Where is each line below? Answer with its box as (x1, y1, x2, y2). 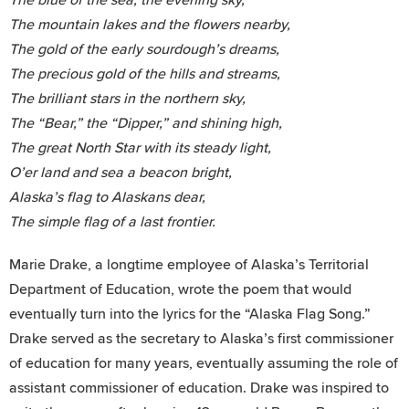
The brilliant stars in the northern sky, (9, 89, 246, 108)
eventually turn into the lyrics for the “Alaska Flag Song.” (9, 304, 371, 323)
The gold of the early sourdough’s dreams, (9, 39, 279, 58)
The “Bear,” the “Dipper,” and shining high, (9, 113, 282, 132)
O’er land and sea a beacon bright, (9, 163, 232, 182)
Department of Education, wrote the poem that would (9, 279, 351, 299)
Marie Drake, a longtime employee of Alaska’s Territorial (9, 255, 369, 274)
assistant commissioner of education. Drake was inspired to (9, 378, 389, 397)
